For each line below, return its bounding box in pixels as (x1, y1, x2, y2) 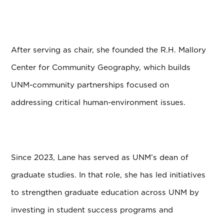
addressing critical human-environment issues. (11, 97, 188, 107)
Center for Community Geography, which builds (11, 62, 191, 72)
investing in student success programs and (11, 205, 173, 215)
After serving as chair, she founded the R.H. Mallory (11, 45, 206, 55)
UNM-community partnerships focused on (11, 80, 169, 90)
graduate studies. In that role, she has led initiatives (11, 170, 206, 180)
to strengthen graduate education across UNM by (11, 187, 199, 197)
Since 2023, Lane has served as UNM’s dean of (11, 152, 189, 162)
